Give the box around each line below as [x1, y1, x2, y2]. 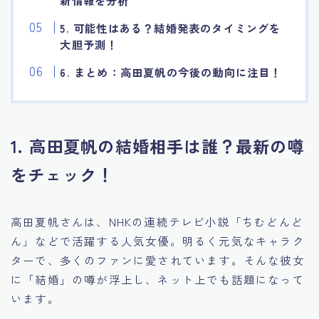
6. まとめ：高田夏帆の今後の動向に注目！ [60, 64, 282, 80]
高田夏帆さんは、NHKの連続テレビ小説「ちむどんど [11, 214, 304, 230]
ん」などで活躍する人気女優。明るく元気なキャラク [11, 233, 305, 249]
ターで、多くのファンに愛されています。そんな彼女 [11, 252, 305, 268]
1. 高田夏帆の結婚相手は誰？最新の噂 [11, 134, 305, 159]
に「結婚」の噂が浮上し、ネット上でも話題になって [11, 271, 305, 288]
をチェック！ [11, 162, 115, 187]
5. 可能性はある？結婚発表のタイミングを [60, 20, 281, 36]
